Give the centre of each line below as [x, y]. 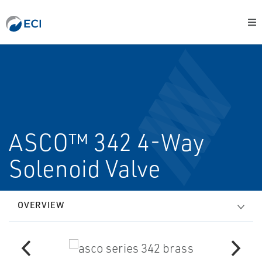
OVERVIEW [41, 205]
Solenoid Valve [85, 168]
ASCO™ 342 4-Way [106, 142]
